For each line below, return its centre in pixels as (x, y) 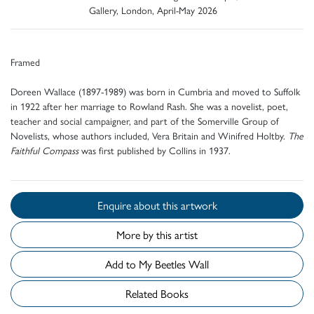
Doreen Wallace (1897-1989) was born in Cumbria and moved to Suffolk (155, 91)
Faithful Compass (45, 150)
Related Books (157, 293)
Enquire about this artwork (190, 205)
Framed (25, 61)
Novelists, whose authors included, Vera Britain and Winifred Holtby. (149, 135)
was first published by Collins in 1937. (155, 150)
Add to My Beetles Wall (182, 264)
